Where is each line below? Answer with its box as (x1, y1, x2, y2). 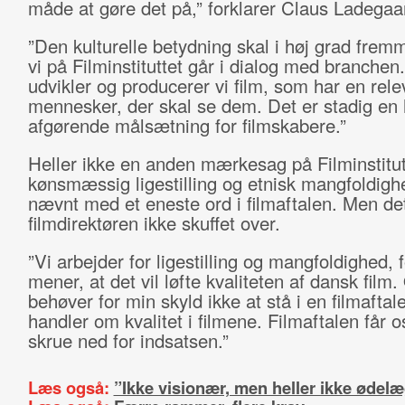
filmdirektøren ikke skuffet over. (27, 210, 280, 236)
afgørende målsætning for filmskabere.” (27, 112, 346, 138)
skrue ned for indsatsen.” (27, 327, 229, 353)
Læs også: (27, 375, 114, 400)
